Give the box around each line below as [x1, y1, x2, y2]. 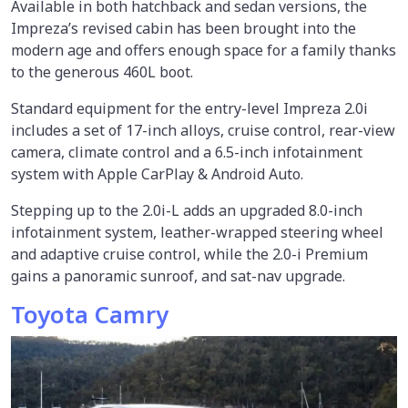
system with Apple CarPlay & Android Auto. [11, 164, 303, 185]
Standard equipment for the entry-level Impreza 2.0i [11, 98, 368, 119]
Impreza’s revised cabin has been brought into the [11, 18, 356, 39]
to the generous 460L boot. [11, 62, 193, 83]
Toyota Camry [11, 299, 168, 331]
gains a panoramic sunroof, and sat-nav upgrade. [11, 266, 345, 287]
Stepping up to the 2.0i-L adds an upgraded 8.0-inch [11, 200, 362, 221]
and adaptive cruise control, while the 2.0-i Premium [11, 244, 368, 265]
